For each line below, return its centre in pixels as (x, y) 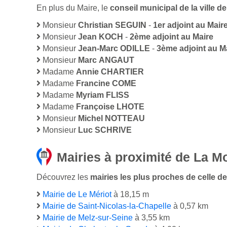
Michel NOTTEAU (111, 119)
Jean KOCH (101, 37)
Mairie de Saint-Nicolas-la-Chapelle (107, 206)
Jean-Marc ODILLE (114, 49)
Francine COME (106, 84)
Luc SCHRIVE (105, 130)
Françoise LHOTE (110, 107)
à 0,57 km (190, 206)
